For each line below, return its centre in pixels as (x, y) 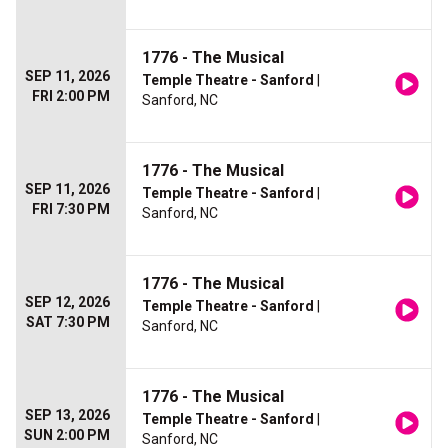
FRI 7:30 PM (71, 209)
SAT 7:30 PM (68, 322)
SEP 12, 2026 (67, 302)
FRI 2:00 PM (71, 96)
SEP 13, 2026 (67, 415)
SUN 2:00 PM (67, 435)
